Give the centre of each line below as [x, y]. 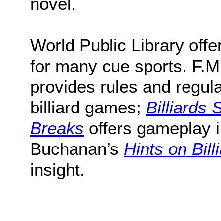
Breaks [57, 128]
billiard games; [88, 107]
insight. [60, 169]
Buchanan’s [77, 148]
